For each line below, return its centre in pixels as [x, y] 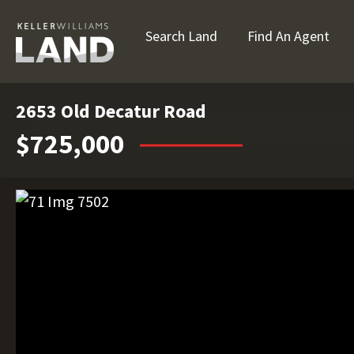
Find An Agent [288, 36]
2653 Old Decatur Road [111, 111]
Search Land [181, 36]
